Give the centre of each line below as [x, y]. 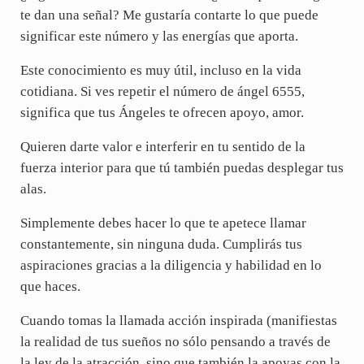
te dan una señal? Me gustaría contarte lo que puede [169, 15]
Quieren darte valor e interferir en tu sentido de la [162, 147]
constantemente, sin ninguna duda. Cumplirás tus [161, 245]
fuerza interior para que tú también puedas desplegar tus [182, 168]
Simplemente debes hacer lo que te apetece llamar [163, 223]
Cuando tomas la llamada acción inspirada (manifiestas [178, 321]
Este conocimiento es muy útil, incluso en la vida [160, 71]
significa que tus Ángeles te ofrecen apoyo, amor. [162, 113]
